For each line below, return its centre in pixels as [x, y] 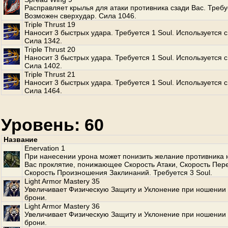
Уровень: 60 [52, 125]
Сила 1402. [43, 66]
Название [21, 139]
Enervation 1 [45, 148]
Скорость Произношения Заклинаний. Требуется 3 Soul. [118, 173]
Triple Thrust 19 [50, 24]
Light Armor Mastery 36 [62, 206]
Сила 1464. [43, 91]
